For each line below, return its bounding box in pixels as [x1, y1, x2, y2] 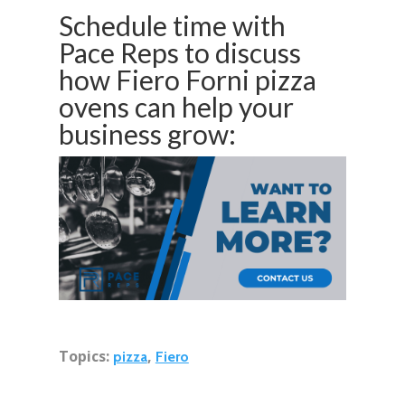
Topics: [58, 346, 113, 367]
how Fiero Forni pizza [58, 63, 316, 97]
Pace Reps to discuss [58, 36, 301, 70]
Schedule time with [58, 9, 286, 42]
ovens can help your [58, 90, 294, 124]
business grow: [58, 118, 241, 151]
